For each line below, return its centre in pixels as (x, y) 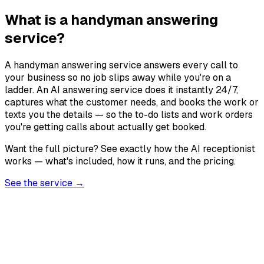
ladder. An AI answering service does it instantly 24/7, (121, 90)
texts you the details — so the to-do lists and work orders (129, 114)
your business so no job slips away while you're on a (118, 77)
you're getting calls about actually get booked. (105, 127)
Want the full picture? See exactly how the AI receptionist (130, 148)
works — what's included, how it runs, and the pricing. (120, 161)
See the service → (44, 183)
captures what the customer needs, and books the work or (132, 102)
